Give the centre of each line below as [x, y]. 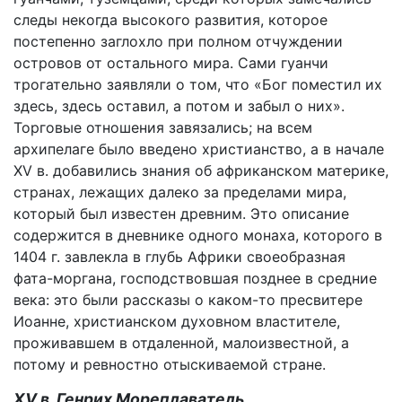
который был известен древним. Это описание [181, 214]
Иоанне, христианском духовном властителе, [177, 321]
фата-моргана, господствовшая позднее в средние [195, 278]
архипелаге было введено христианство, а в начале [199, 149]
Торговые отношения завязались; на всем [163, 127]
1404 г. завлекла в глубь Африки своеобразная [179, 257]
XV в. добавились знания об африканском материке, [201, 170]
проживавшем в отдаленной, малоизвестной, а [181, 343]
